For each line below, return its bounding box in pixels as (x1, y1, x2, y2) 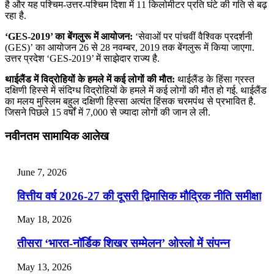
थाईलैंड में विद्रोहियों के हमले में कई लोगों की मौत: (5, 74, 175, 85)
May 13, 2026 (17, 261, 72, 272)
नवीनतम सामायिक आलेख (5, 130, 109, 143)
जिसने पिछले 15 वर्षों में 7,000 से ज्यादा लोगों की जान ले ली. (5, 107, 210, 118)
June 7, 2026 (17, 166, 67, 177)
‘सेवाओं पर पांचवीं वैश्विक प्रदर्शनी (133, 31, 253, 42)
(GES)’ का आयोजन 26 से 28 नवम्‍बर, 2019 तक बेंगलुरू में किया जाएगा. (5, 42, 254, 53)
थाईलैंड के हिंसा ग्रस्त (175, 74, 254, 85)
